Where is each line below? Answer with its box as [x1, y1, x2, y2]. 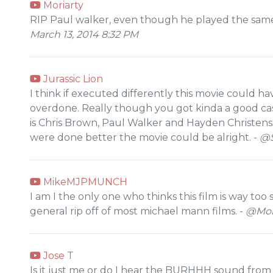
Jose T [41, 249, 74, 261]
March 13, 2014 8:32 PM [30, 28, 138, 40]
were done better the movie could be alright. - [30, 131, 260, 143]
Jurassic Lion [41, 73, 103, 85]
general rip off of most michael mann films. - [30, 205, 246, 217]
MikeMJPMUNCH [41, 175, 127, 188]
